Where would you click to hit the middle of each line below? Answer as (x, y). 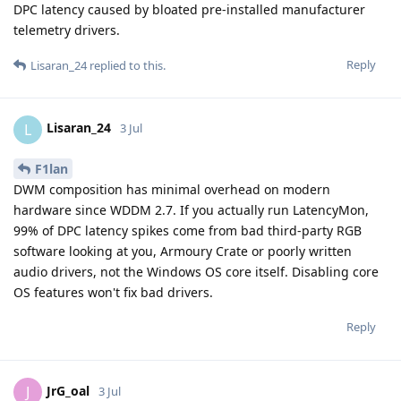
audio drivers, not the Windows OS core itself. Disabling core (196, 272)
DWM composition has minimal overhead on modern (172, 190)
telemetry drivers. (67, 30)
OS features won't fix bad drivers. (113, 293)
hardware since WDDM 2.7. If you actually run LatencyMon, (191, 210)
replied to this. (126, 65)
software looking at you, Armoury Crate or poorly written (183, 252)
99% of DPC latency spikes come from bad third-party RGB (188, 231)
